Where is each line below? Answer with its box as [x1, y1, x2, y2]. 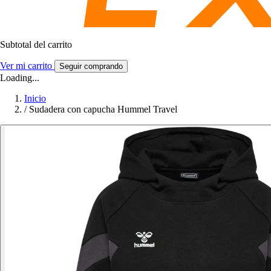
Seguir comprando [59, 61, 123, 71]
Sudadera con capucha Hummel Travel [29, 103, 177, 114]
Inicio [24, 93, 46, 103]
